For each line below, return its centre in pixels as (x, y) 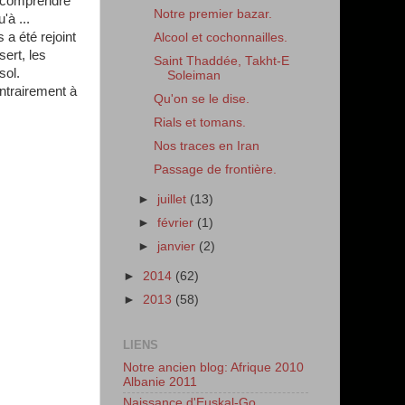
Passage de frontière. (215, 170)
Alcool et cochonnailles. (220, 37)
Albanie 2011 (160, 381)
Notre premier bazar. (212, 14)
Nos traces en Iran (206, 146)
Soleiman (193, 75)
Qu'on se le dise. (201, 99)
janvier (179, 247)
